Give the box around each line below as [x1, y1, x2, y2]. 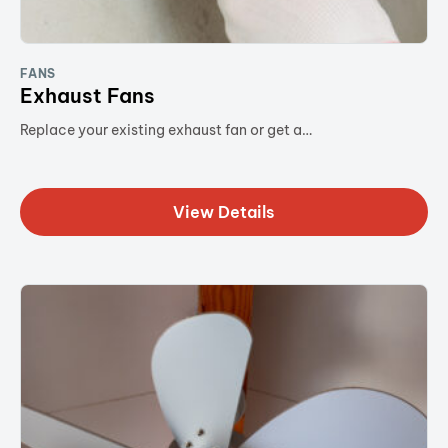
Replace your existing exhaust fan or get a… [20, 120, 312, 139]
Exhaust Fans [20, 82, 155, 108]
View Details [173, 201, 275, 222]
